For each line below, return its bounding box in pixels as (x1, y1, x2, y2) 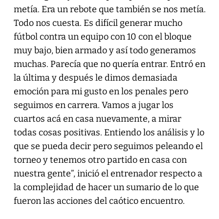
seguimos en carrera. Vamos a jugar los (13, 99, 174, 110)
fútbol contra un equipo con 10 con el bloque (13, 31, 192, 42)
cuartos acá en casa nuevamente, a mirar (13, 113, 181, 124)
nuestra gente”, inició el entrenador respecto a (13, 168, 202, 179)
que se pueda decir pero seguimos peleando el (13, 140, 203, 152)
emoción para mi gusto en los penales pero (13, 86, 188, 97)
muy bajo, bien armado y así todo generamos (13, 44, 196, 56)
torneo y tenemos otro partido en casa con (13, 154, 187, 165)
